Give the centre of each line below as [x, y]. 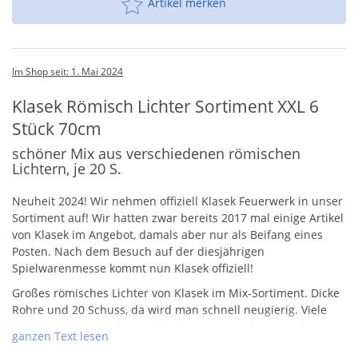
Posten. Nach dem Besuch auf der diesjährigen [138, 251]
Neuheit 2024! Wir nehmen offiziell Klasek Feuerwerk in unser [177, 201]
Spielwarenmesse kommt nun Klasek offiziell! [133, 268]
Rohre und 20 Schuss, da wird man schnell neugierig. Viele [169, 309]
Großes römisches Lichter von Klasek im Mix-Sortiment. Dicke [176, 292]
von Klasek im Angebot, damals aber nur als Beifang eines [167, 234]
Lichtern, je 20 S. [67, 168]
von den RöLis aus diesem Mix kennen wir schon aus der [164, 326]
